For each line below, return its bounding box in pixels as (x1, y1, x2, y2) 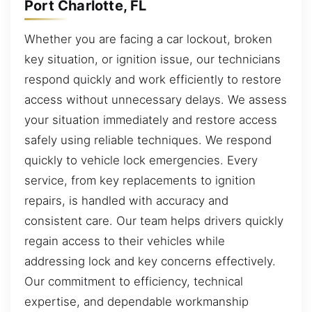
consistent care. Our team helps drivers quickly (24, 213, 283, 228)
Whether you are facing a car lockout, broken (24, 31, 272, 46)
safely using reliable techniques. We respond (24, 132, 272, 147)
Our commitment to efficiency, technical (24, 274, 243, 288)
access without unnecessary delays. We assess (24, 92, 287, 107)
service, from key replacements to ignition (24, 173, 256, 187)
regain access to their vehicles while (24, 233, 225, 248)
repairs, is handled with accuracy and (24, 193, 228, 208)
